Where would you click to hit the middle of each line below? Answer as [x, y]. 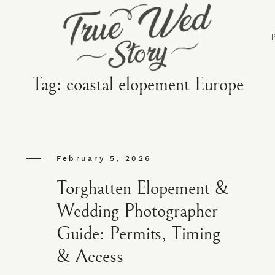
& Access [90, 256]
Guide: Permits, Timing [139, 234]
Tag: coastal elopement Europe [137, 85]
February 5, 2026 [104, 158]
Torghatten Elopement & [143, 188]
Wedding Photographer [137, 211]
